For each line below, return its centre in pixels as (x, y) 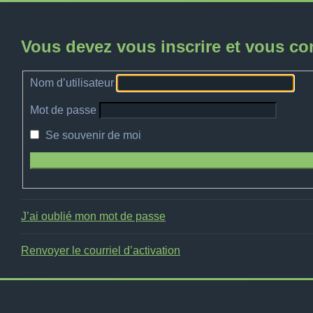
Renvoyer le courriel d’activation (101, 251)
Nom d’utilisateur (72, 83)
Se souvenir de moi (92, 136)
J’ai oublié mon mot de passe (93, 217)
